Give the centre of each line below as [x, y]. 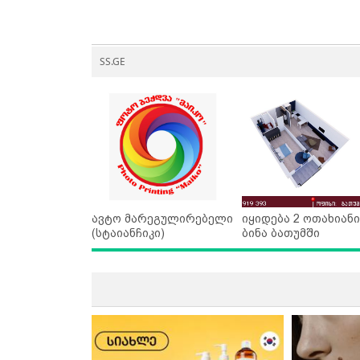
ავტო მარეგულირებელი [162, 219]
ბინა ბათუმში [280, 233]
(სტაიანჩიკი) [128, 233]
